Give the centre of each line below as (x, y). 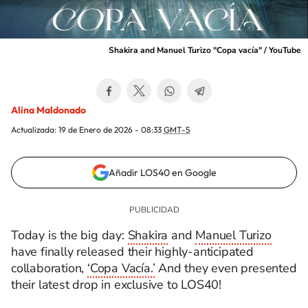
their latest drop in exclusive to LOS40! (116, 285)
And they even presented (226, 268)
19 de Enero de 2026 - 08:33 (111, 130)
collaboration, (49, 268)
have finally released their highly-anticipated (132, 252)
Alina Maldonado (48, 110)
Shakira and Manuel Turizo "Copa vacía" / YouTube (205, 50)
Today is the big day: (69, 235)
